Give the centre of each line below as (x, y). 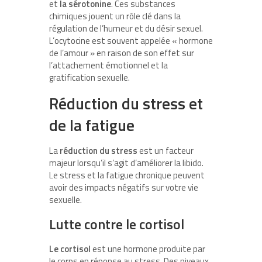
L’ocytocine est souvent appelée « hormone (131, 41)
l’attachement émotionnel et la (108, 65)
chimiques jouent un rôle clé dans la (115, 16)
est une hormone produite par (148, 249)
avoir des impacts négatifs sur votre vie (124, 188)
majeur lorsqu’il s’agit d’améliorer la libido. (126, 163)
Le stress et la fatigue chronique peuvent (127, 175)
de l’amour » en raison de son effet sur (122, 53)
